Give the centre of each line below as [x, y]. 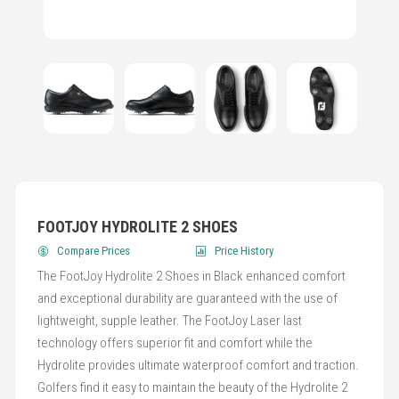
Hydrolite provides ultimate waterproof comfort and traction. [198, 365]
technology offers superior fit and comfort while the [175, 343]
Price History [244, 251]
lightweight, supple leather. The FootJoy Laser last [169, 321]
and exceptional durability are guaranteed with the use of [187, 298]
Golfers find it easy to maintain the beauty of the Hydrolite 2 [192, 387]
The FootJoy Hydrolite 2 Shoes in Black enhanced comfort [191, 276]
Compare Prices [93, 251]
